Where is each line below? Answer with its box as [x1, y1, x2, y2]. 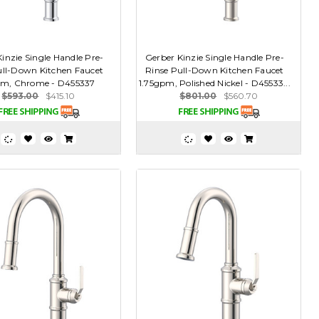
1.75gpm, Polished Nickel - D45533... [138, 78, 291, 89]
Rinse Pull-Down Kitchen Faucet [145, 65, 284, 76]
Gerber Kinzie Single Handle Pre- [145, 52, 284, 63]
